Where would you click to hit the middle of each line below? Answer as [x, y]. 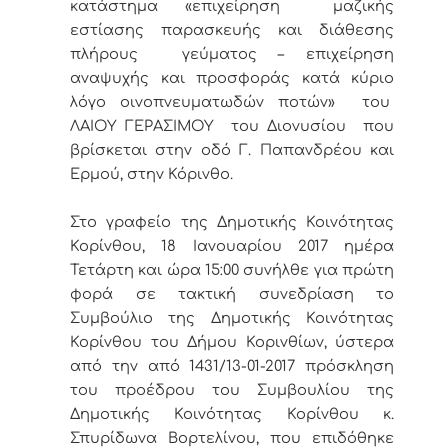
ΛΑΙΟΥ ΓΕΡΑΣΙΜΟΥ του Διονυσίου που [232, 126]
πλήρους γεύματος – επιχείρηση [232, 54]
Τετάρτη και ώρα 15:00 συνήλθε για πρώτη [232, 270]
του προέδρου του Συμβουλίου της [232, 390]
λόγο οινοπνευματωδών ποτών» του [232, 102]
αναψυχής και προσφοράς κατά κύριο [232, 78]
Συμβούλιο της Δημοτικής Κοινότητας [232, 318]
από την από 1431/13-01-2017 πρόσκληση [232, 366]
